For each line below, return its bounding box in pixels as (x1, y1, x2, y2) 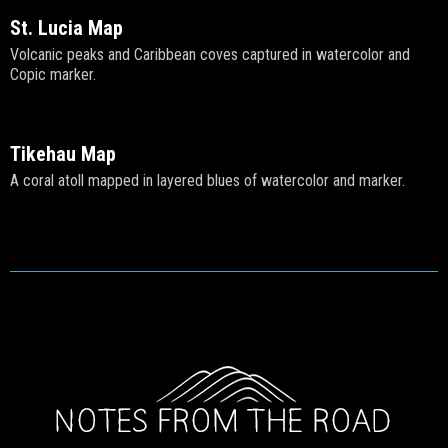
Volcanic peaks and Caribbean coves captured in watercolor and (10, 45, 410, 65)
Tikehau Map (10, 142, 116, 167)
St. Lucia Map (10, 16, 123, 41)
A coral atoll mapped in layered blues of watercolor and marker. (10, 171, 405, 191)
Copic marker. (10, 65, 96, 85)
